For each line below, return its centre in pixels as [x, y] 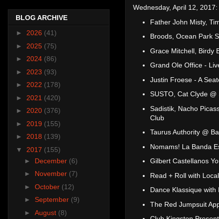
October [48, 186]
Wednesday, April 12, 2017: [175, 8]
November [52, 174]
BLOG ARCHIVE [42, 18]
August [46, 212]
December [52, 161]
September [53, 200]
